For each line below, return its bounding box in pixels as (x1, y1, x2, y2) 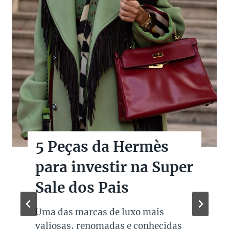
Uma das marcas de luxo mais (35, 206, 164, 218)
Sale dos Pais (35, 178, 129, 197)
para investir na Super (35, 157, 193, 176)
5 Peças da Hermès (35, 137, 169, 156)
